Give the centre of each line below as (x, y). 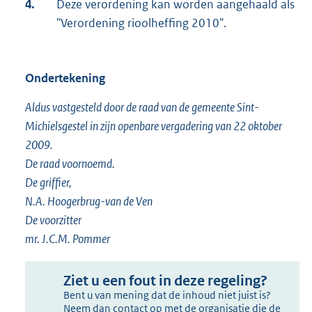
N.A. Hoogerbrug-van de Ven (89, 202)
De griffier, (48, 183)
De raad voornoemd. (70, 164)
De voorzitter (53, 220)
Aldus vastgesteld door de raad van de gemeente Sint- (142, 108)
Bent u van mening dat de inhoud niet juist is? (167, 295)
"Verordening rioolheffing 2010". (141, 23)
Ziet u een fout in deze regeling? (166, 281)
